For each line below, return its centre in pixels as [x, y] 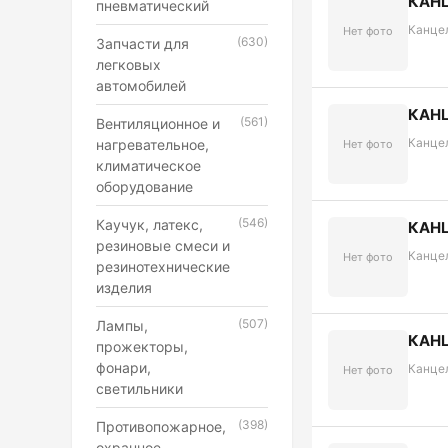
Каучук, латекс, [149, 224]
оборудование [144, 186]
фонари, [123, 367]
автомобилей [141, 85]
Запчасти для [142, 43]
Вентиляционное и [158, 123]
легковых [128, 64]
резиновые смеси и [163, 245]
